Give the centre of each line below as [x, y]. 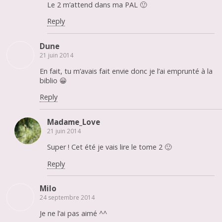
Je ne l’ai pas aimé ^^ [73, 214]
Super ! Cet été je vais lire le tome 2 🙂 [109, 147]
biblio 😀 [53, 81]
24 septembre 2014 [67, 197]
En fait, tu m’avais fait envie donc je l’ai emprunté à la [126, 71]
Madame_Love [74, 122]
